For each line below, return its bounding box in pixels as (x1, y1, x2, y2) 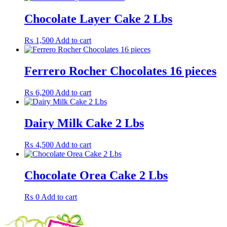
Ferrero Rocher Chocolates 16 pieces (24, 64, 216, 78)
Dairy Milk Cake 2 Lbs (24, 116, 144, 130)
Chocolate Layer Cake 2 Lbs (24, 12, 172, 26)
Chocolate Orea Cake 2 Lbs (24, 168, 168, 182)
